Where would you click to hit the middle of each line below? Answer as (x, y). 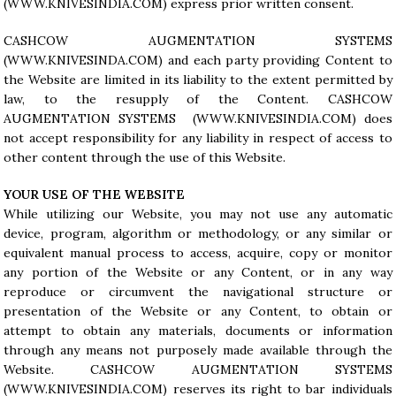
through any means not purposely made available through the (198, 350)
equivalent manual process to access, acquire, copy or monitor (198, 253)
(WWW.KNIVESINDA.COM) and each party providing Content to (198, 60)
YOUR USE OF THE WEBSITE (95, 194)
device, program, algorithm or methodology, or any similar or (198, 233)
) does (372, 118)
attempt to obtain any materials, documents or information (198, 331)
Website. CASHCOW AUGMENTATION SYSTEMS (198, 369)
